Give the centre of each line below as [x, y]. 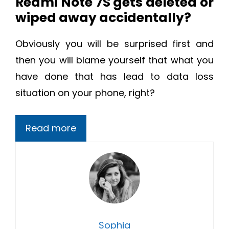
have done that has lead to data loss [114, 77]
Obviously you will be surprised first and [114, 44]
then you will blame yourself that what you [114, 60]
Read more [51, 128]
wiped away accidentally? [103, 18]
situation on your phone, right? [85, 93]
